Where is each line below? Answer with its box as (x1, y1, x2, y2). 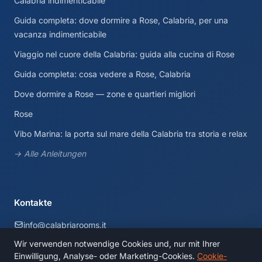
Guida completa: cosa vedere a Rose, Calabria (14, 68, 191, 79)
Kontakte (14, 196, 52, 208)
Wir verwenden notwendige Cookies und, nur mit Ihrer (14, 239, 220, 249)
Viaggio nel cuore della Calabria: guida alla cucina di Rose (14, 49, 235, 59)
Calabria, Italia (23, 240, 78, 250)
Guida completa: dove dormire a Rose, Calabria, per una (14, 15, 228, 25)
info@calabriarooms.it (23, 219, 106, 230)
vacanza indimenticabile (14, 29, 106, 39)
